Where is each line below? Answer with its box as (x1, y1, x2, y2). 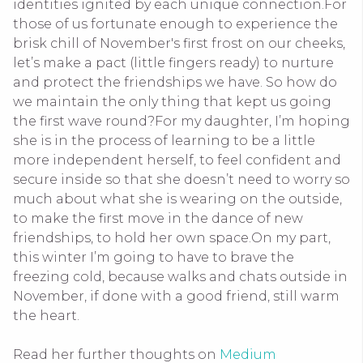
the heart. (13, 308, 79, 323)
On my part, (251, 230, 331, 246)
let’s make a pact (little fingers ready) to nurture (13, 55, 334, 70)
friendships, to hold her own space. (13, 230, 251, 246)
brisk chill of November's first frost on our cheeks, (13, 36, 345, 51)
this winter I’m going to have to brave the (13, 250, 294, 265)
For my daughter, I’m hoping (155, 113, 350, 129)
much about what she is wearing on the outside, (13, 191, 342, 207)
